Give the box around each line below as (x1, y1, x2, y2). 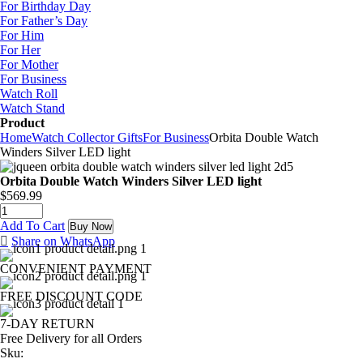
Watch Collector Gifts (32, 130, 143, 144)
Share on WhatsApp (11, 234, 115, 248)
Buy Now (70, 220, 112, 233)
